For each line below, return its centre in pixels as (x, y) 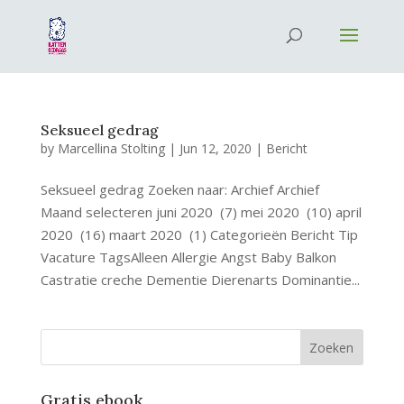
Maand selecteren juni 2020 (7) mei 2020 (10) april (201, 212)
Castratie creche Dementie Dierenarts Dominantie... (200, 280)
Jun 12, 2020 (215, 148)
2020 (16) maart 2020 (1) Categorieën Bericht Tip (199, 234)
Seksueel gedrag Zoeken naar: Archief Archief (179, 189)
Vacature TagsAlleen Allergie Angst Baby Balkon (188, 257)
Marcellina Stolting (111, 148)
